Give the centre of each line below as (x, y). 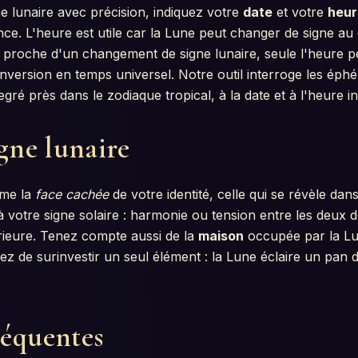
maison (221, 235)
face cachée (72, 194)
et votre (300, 12)
